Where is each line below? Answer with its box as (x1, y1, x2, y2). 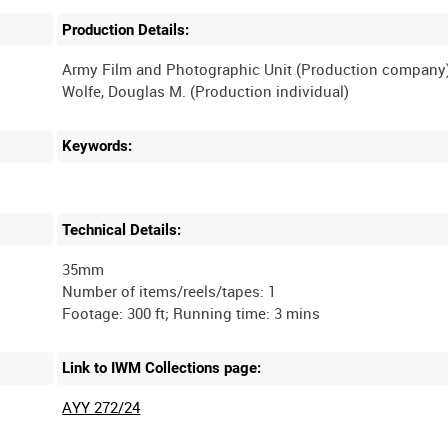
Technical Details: (62, 220, 182, 239)
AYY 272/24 (62, 397, 141, 418)
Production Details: (62, 20, 190, 39)
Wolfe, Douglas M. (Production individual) (62, 80, 350, 101)
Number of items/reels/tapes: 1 (62, 280, 277, 301)
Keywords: (62, 137, 133, 156)
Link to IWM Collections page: (62, 359, 262, 378)
